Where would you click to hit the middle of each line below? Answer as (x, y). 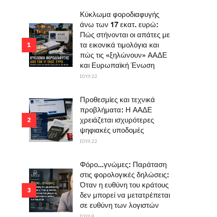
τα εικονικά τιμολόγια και (120, 46)
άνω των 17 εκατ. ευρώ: (119, 25)
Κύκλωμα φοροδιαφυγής (120, 15)
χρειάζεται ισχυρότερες (117, 121)
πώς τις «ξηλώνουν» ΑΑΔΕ (124, 56)
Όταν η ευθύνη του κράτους (124, 186)
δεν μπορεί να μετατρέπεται (125, 196)
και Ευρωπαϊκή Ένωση (117, 66)
